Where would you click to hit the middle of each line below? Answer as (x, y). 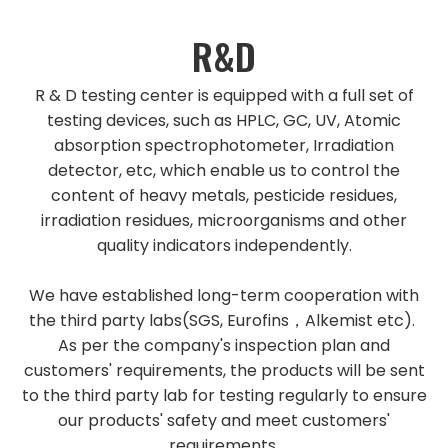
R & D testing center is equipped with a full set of (224, 95)
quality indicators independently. (224, 245)
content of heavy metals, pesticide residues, (224, 195)
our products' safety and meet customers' (224, 420)
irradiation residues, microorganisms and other (224, 220)
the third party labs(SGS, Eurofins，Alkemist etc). (224, 320)
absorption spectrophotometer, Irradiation (224, 145)
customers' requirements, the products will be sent (224, 370)
